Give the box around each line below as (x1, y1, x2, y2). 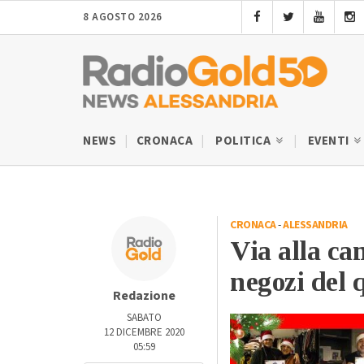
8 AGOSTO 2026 (83, 10, 162, 24)
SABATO (126, 310, 162, 325)
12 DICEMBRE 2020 (103, 324, 184, 340)
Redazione (112, 286, 175, 305)
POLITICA (215, 132, 274, 149)
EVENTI (307, 132, 352, 149)
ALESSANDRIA (283, 216, 348, 233)
